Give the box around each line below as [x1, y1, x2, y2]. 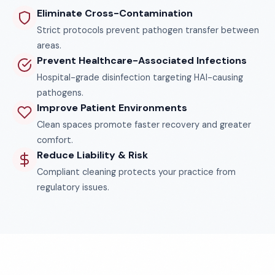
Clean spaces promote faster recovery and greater [37, 119, 251, 130]
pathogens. [37, 87, 83, 98]
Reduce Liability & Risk [37, 149, 148, 161]
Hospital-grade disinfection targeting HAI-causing [37, 72, 243, 83]
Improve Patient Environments [37, 101, 187, 114]
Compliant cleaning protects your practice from [37, 166, 236, 177]
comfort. [37, 134, 73, 145]
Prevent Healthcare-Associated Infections [37, 54, 247, 67]
